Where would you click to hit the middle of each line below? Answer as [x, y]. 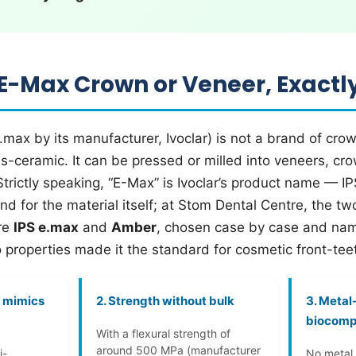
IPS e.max [46, 227]
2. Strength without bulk [165, 301]
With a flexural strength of [163, 333]
